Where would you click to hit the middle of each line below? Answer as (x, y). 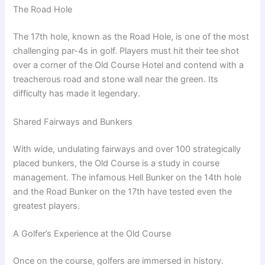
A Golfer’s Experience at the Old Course (92, 233)
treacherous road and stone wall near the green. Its (116, 80)
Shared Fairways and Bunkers (73, 122)
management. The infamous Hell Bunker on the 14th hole (127, 177)
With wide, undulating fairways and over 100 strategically (127, 149)
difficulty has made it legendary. (77, 94)
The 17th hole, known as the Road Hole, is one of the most (131, 37)
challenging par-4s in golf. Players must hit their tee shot (126, 51)
